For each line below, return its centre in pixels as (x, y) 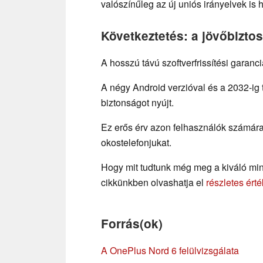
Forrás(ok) (132, 223)
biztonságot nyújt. (137, 102)
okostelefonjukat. (136, 142)
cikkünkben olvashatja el (154, 182)
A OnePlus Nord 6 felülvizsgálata (170, 250)
